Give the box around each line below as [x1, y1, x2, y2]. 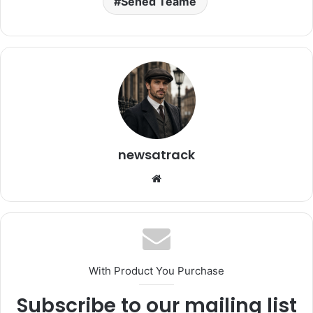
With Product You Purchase [89, 263, 224, 277]
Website [161, 170, 201, 184]
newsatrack [118, 145, 195, 163]
